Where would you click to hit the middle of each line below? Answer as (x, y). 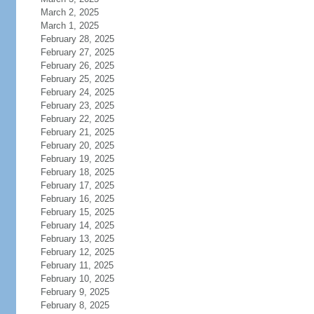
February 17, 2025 (77, 185)
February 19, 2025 (77, 159)
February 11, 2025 (77, 265)
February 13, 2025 (77, 239)
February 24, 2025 (77, 92)
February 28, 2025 (77, 39)
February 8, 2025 (75, 305)
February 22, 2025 (77, 119)
